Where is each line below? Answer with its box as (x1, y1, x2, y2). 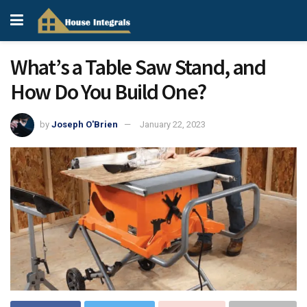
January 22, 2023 (140, 119, 206, 130)
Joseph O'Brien (51, 119, 118, 130)
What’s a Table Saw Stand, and (10, 53, 266, 81)
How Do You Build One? (10, 78, 207, 106)
